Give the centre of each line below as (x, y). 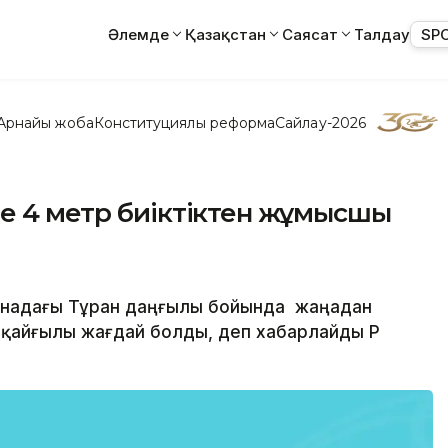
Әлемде (138, 34)
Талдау (382, 34)
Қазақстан (225, 34)
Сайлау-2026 (320, 122)
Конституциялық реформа (184, 122)
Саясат (310, 34)
